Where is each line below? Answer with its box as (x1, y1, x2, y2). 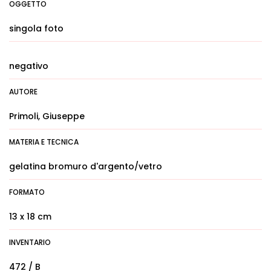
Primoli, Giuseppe (9, 110, 85, 122)
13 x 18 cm (9, 211, 51, 223)
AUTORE (9, 87, 38, 97)
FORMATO (9, 187, 45, 197)
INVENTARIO (9, 237, 51, 247)
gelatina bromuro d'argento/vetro (9, 160, 162, 172)
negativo (9, 60, 48, 72)
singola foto (9, 22, 64, 34)
